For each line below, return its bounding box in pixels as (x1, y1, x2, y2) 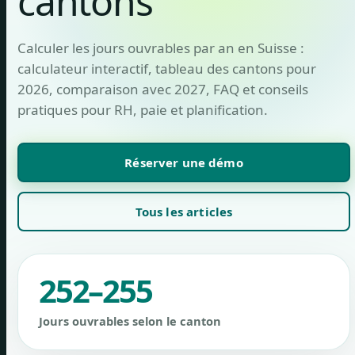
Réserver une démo (124, 154, 243, 170)
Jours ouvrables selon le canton (39, 313, 221, 329)
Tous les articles (135, 203, 233, 219)
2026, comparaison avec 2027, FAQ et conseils (17, 80, 308, 98)
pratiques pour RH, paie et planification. (17, 101, 268, 119)
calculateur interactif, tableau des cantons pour (17, 59, 316, 78)
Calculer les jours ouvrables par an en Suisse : (17, 39, 304, 57)
